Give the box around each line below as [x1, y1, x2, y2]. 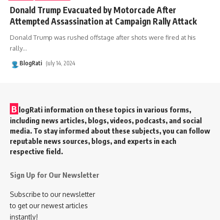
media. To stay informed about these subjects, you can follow [10, 126, 210, 135]
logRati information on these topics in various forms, [19, 105, 191, 114]
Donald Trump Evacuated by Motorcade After [10, 4, 176, 15]
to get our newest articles [10, 201, 88, 210]
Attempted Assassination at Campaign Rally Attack [10, 15, 197, 27]
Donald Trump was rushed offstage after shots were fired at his [10, 33, 196, 41]
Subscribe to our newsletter [10, 190, 95, 198]
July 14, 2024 [46, 59, 76, 67]
